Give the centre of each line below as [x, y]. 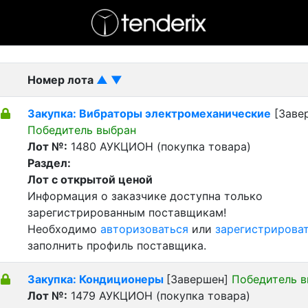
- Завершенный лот [162, 37]
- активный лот [46, 37]
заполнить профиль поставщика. [117, 245]
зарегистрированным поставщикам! [127, 212]
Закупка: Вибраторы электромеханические [149, 113]
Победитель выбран [82, 130]
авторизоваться [144, 229]
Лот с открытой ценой [90, 179]
